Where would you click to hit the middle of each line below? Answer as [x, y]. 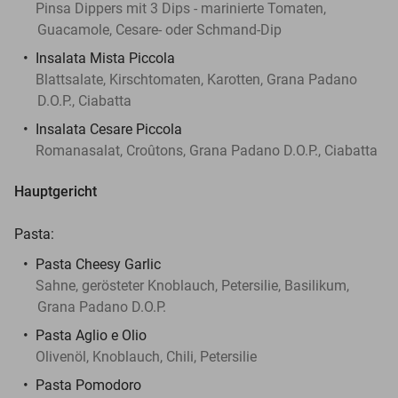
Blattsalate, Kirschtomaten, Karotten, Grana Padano [196, 79]
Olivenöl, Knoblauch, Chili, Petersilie [146, 356]
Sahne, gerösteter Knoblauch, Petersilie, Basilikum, [192, 285]
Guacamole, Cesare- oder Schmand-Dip [159, 29]
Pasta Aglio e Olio [91, 335]
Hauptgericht [56, 191]
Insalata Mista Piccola [105, 58]
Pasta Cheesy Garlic [98, 264]
